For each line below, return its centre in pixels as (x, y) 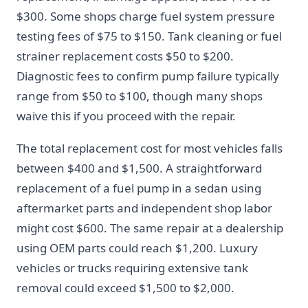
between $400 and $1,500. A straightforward (139, 168)
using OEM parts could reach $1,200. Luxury (137, 248)
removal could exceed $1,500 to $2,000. (125, 288)
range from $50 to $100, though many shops (140, 96)
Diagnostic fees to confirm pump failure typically (148, 76)
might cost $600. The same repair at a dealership (150, 228)
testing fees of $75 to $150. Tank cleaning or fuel (149, 36)
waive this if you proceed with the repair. (126, 116)
